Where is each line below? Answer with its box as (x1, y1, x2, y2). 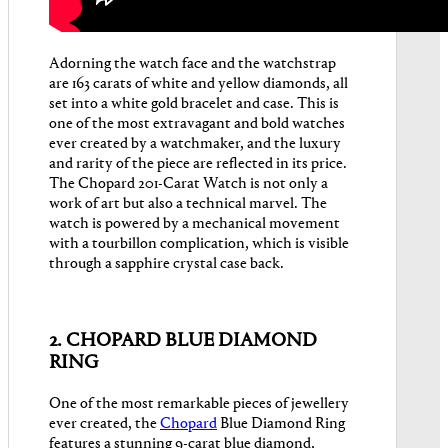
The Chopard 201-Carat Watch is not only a (49, 176, 328, 193)
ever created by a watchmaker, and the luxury (49, 136, 341, 153)
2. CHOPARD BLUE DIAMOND (49, 331, 317, 352)
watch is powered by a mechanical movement (49, 216, 340, 233)
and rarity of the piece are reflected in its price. (49, 156, 347, 173)
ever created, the (49, 416, 160, 433)
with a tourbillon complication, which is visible (49, 236, 349, 253)
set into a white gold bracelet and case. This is (49, 96, 339, 113)
